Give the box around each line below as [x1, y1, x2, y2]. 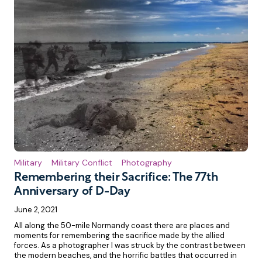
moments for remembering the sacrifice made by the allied [14, 230, 225, 241]
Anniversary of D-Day [14, 186, 131, 198]
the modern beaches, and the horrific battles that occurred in [14, 250, 237, 261]
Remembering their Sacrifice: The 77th [14, 172, 218, 184]
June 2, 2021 [14, 205, 57, 215]
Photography [122, 157, 172, 168]
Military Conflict [51, 157, 112, 168]
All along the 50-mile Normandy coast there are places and [14, 220, 230, 231]
